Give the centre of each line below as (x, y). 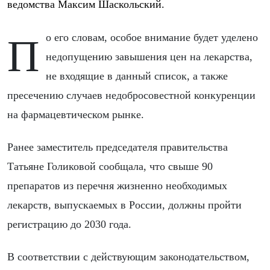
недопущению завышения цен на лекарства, (149, 56)
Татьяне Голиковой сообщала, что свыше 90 (110, 166)
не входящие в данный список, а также (137, 76)
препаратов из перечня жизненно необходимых (117, 185)
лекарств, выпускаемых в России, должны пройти (124, 205)
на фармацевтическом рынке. (76, 114)
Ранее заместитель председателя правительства (118, 147)
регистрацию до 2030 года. (69, 224)
